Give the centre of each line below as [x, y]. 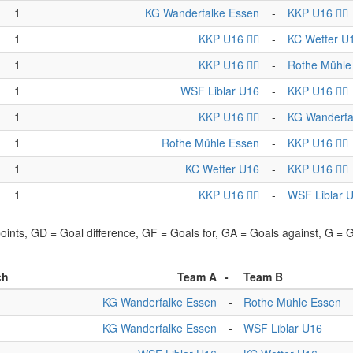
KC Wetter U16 [222, 169]
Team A [197, 277]
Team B [263, 277]
